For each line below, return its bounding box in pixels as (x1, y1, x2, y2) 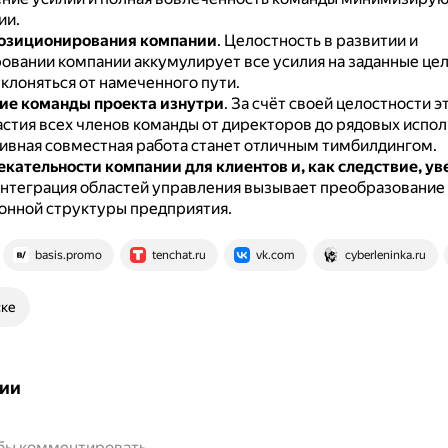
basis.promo (34, 248, 102, 262)
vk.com (255, 248, 295, 262)
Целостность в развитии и (223, 31, 418, 50)
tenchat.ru (151, 248, 206, 262)
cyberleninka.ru (344, 248, 426, 262)
